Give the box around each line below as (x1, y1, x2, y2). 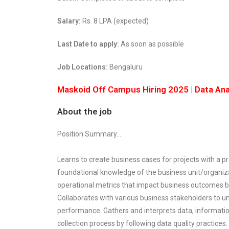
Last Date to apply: (57, 39, 121, 48)
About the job (57, 106, 112, 117)
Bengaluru (109, 62, 143, 71)
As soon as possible (121, 39, 187, 48)
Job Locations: (57, 62, 109, 71)
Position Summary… (57, 129, 121, 138)
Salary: (57, 16, 81, 25)
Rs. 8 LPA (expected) (81, 16, 149, 25)
